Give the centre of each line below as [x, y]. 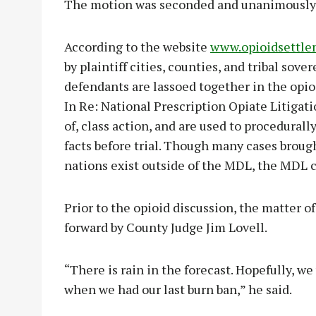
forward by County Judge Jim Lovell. [166, 227]
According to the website [137, 47]
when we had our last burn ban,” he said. [178, 290]
